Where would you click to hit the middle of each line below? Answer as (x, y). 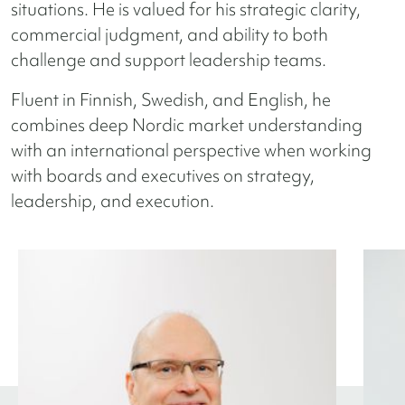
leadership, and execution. (113, 201)
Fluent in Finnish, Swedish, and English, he (171, 100)
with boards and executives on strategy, (163, 176)
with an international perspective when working (191, 151)
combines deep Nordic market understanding (187, 125)
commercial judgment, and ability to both (170, 35)
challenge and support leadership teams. (169, 60)
